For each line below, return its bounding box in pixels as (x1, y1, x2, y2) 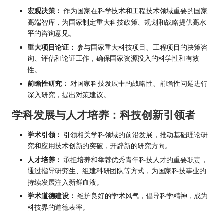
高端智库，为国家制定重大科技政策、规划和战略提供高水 (27, 17, 206, 27)
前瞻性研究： (27, 79, 69, 88)
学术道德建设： (27, 192, 76, 200)
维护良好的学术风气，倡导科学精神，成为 (76, 192, 208, 200)
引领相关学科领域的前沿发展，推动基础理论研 (62, 130, 208, 139)
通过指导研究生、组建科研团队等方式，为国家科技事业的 (27, 166, 206, 175)
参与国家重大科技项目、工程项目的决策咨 (76, 42, 208, 52)
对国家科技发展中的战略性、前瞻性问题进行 (69, 79, 208, 88)
